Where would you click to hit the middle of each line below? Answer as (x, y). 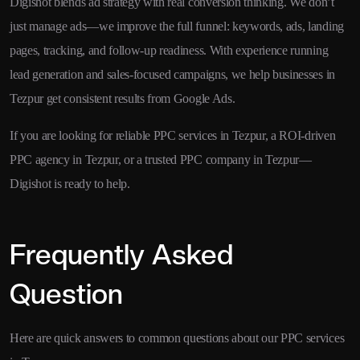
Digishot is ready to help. (70, 183)
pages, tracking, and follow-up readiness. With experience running (169, 50)
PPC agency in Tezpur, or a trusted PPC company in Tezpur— (161, 159)
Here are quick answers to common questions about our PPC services (177, 337)
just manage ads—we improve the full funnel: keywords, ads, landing (177, 26)
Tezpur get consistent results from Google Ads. (123, 98)
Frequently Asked (121, 254)
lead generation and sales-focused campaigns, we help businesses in (172, 74)
